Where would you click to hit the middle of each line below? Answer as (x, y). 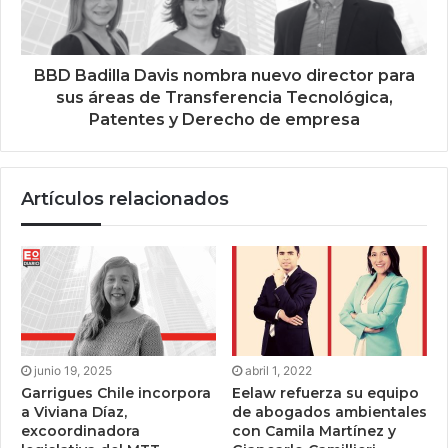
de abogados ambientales (329, 412)
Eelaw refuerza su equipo (325, 393)
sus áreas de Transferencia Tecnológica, (224, 97)
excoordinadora (80, 431)
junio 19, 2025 (73, 370)
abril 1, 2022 (278, 370)
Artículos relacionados (125, 199)
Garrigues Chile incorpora (116, 393)
